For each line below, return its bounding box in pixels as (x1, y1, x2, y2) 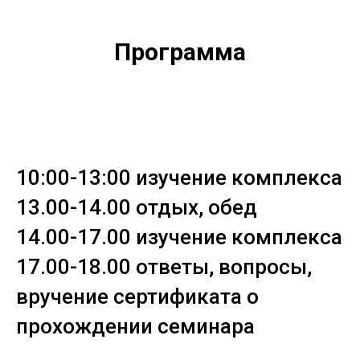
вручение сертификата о (16, 284, 259, 309)
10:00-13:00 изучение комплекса (16, 166, 342, 190)
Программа (114, 38, 246, 66)
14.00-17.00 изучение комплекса (16, 225, 342, 249)
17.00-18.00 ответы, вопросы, (16, 255, 312, 279)
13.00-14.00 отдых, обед (16, 195, 257, 219)
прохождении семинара (16, 314, 255, 338)
